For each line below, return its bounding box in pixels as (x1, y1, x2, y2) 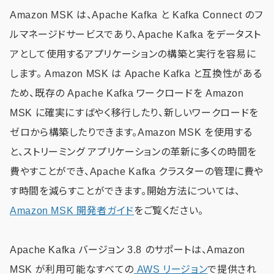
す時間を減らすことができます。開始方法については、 (10, 185, 241, 196)
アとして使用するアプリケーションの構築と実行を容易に (10, 48, 256, 59)
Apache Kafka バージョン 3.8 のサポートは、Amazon (10, 244, 246, 255)
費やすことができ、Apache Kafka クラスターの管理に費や (10, 166, 264, 177)
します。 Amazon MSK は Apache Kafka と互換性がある (10, 68, 262, 79)
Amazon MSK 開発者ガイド (10, 205, 134, 216)
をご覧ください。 (133, 205, 204, 216)
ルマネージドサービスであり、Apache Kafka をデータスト (10, 29, 262, 40)
